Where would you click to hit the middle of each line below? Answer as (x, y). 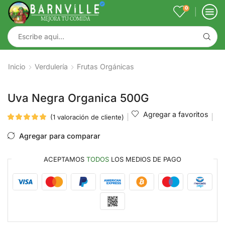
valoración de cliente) (90, 117)
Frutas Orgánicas (105, 66)
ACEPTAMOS (65, 159)
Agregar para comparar (60, 136)
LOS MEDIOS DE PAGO (145, 159)
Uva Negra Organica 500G (78, 98)
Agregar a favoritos (176, 114)
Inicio (17, 66)
